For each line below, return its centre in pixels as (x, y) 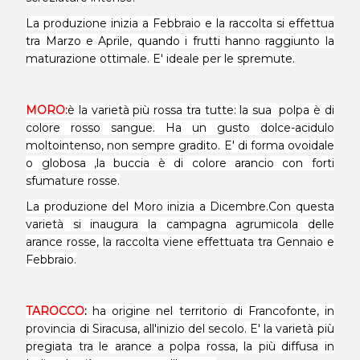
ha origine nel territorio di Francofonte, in (211, 311)
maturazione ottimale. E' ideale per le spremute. (161, 59)
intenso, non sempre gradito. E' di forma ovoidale (197, 145)
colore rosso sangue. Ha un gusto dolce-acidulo (180, 128)
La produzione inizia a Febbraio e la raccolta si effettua (180, 23)
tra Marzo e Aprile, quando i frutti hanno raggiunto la (180, 41)
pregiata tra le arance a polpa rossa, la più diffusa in (180, 346)
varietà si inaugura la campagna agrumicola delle (180, 224)
